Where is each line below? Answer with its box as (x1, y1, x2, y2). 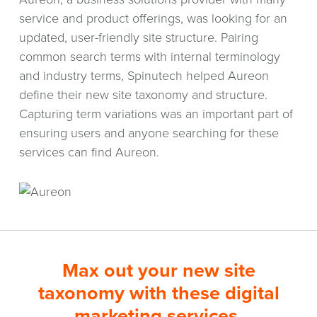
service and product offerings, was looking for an (18, 11, 287, 27)
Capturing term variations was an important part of (18, 106, 293, 122)
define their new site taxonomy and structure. (18, 87, 267, 103)
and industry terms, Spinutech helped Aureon (18, 68, 269, 84)
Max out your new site (62, 258, 255, 282)
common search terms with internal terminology (18, 49, 280, 65)
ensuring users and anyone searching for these (18, 125, 279, 142)
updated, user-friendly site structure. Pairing (18, 30, 258, 46)
